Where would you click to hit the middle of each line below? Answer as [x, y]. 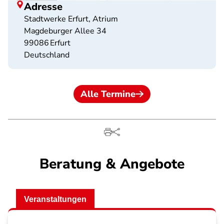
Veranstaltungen [55, 199]
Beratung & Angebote [112, 164]
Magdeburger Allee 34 [65, 31]
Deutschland [47, 55]
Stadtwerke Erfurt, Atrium [71, 19]
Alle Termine [108, 94]
